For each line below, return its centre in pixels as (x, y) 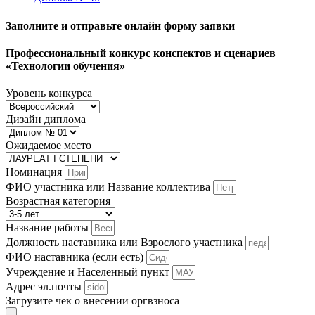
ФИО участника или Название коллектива (109, 187)
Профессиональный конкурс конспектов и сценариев (141, 53)
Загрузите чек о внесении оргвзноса (92, 301)
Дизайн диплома (46, 120)
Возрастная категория (58, 201)
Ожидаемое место (49, 146)
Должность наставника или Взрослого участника (126, 243)
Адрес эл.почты (45, 287)
